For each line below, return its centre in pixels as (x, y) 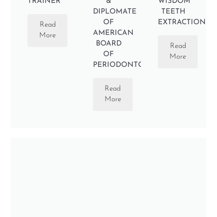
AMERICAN (113, 33)
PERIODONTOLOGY (129, 65)
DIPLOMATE (115, 12)
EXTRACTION (182, 23)
